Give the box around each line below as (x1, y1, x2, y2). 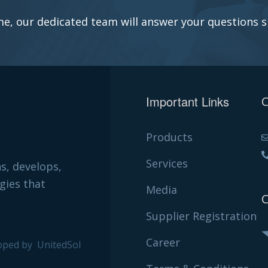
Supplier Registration (145, 209, 257, 224)
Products (145, 130, 193, 145)
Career (145, 235, 180, 250)
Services (145, 156, 188, 171)
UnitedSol (35, 237, 81, 251)
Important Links (145, 93, 229, 111)
